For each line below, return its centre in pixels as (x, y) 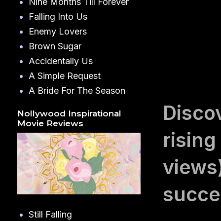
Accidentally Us (60, 61)
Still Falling (50, 215)
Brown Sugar (55, 46)
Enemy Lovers (57, 31)
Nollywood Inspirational (69, 114)
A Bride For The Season (77, 90)
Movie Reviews (50, 124)
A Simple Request (64, 75)
